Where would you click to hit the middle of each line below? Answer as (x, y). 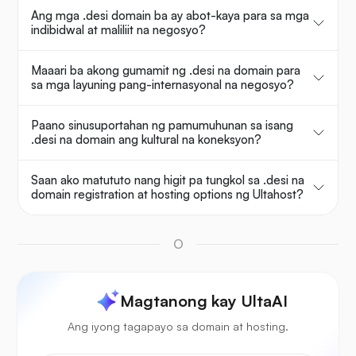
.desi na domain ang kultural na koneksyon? (146, 140)
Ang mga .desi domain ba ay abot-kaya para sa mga (170, 16)
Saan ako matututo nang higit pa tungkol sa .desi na (168, 180)
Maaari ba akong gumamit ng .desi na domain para (166, 71)
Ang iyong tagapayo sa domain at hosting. (178, 327)
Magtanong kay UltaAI (203, 301)
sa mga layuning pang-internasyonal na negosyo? (163, 85)
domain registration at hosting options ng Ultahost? (167, 195)
